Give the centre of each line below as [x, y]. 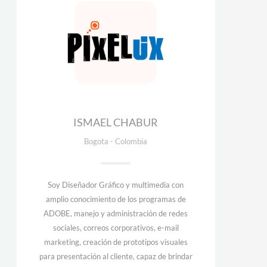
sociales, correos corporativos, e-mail [116, 228]
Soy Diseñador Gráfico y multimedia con [116, 185]
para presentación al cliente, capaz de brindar [116, 256]
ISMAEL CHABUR [116, 122]
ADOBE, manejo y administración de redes [116, 213]
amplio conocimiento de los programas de [116, 199]
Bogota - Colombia [116, 141]
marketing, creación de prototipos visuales [116, 242]
